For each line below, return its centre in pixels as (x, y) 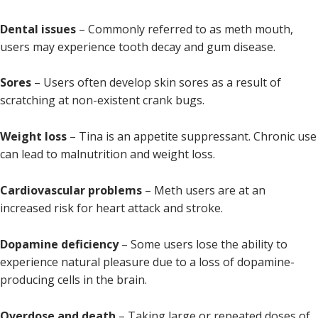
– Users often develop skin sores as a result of (158, 83)
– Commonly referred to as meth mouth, (186, 29)
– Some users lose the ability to (204, 245)
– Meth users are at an (205, 191)
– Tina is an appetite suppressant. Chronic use (193, 137)
